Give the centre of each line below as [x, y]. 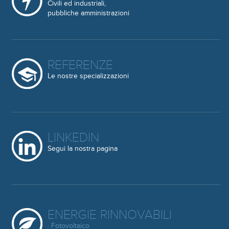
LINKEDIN [73, 138]
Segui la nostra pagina [82, 148]
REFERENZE [80, 65]
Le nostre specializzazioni [88, 76]
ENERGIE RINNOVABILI [109, 215]
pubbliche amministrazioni [88, 13]
